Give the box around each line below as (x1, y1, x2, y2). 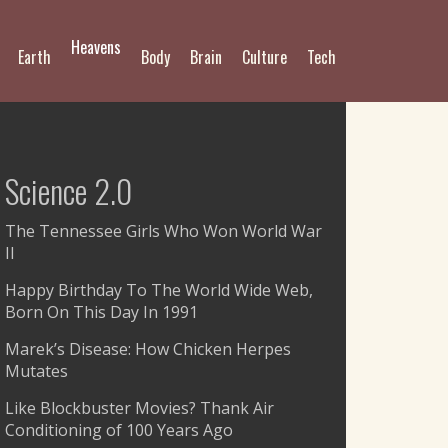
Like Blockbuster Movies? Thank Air (5, 397, 274, 419)
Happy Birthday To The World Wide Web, (5, 279, 313, 301)
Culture (242, 45, 287, 69)
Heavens (71, 35, 121, 59)
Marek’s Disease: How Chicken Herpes (5, 338, 291, 360)
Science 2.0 (5, 167, 132, 214)
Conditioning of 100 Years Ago (5, 419, 233, 441)
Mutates (5, 360, 68, 382)
